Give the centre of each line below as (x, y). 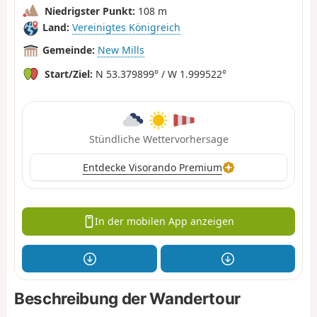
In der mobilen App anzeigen (165, 221)
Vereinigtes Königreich (126, 28)
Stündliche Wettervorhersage (158, 139)
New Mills (121, 50)
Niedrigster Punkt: (90, 11)
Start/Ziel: (69, 74)
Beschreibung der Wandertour (127, 299)
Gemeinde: (69, 50)
